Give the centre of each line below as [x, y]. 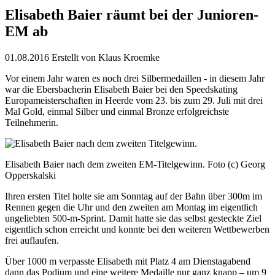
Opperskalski [30, 175]
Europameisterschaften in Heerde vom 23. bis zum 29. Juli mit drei [134, 100]
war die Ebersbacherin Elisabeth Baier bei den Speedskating [121, 89]
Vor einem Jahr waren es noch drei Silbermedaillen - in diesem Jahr [135, 78]
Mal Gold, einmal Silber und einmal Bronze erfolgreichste [117, 111]
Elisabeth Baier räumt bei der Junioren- [132, 14]
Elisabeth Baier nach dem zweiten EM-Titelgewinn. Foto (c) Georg [135, 164]
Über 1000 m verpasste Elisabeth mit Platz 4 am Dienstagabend [128, 261]
